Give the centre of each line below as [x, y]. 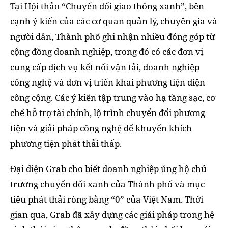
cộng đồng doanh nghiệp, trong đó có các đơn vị [107, 51]
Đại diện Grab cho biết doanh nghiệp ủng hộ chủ [108, 168]
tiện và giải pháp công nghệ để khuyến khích [101, 128]
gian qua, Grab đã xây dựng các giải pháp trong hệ [112, 214]
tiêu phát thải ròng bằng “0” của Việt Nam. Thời [107, 199]
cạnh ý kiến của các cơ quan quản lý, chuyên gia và [114, 21]
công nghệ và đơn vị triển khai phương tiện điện [108, 82]
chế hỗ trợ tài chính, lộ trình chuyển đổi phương [108, 112]
